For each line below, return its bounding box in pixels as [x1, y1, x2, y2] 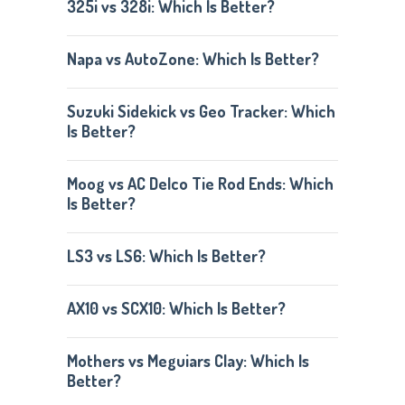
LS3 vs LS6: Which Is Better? [66, 246, 266, 266]
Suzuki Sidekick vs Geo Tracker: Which [66, 101, 335, 121]
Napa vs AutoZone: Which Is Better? [66, 49, 319, 69]
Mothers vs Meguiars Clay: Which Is [66, 351, 309, 371]
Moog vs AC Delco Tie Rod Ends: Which [66, 174, 334, 193]
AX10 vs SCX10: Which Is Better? [66, 298, 286, 318]
